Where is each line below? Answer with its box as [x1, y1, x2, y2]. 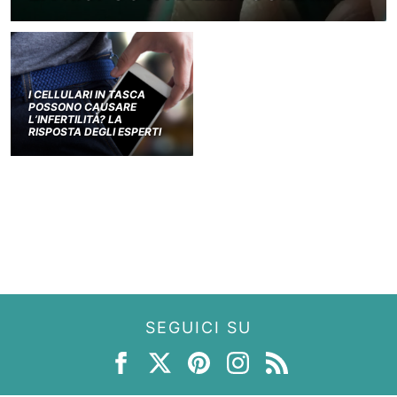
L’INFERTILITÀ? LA [28, 112, 122, 126]
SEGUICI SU [145, 317, 252, 337]
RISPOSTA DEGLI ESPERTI [28, 124, 161, 138]
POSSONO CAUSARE [28, 99, 136, 113]
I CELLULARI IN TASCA [28, 87, 145, 101]
